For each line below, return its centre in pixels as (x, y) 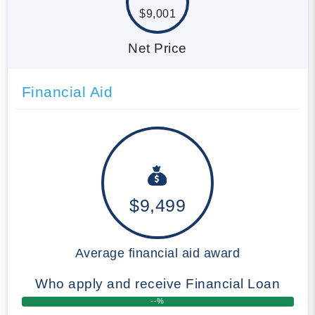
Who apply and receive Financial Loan (157, 283)
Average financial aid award (157, 253)
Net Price (157, 48)
